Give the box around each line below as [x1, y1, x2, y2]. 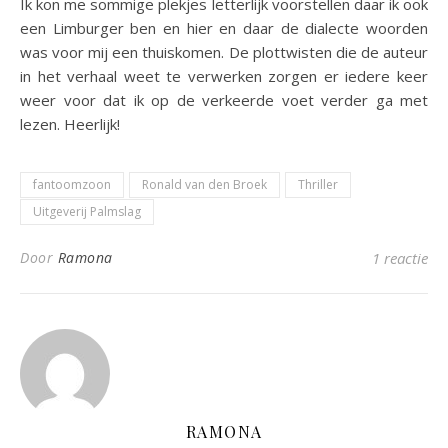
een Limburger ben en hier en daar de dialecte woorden [20, 17, 428, 38]
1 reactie [372, 247, 428, 268]
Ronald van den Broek [142, 175, 267, 193]
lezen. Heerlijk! [20, 113, 120, 134]
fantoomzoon [33, 175, 111, 193]
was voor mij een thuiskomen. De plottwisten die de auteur [20, 41, 428, 62]
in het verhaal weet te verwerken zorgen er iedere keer [20, 65, 428, 86]
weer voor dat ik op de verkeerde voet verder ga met [20, 89, 428, 110]
